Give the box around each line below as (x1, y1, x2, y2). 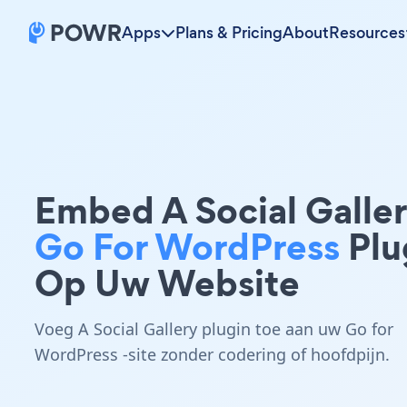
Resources (329, 22, 405, 44)
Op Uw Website (35, 257, 300, 309)
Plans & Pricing (175, 22, 283, 44)
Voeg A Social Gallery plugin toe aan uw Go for (35, 318, 393, 340)
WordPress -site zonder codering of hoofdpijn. (35, 343, 390, 365)
